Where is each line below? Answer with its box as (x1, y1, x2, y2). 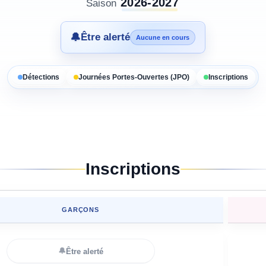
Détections (23, 73, 59, 81)
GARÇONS (62, 206, 99, 213)
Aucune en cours (136, 33, 189, 41)
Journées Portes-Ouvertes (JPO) (78, 73, 189, 81)
